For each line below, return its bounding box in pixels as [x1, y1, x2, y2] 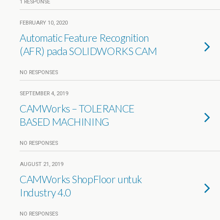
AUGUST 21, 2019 [20, 161, 63, 167]
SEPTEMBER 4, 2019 [20, 90, 68, 97]
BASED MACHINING [20, 115, 109, 128]
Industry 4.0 [20, 186, 71, 198]
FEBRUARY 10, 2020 [20, 20, 68, 26]
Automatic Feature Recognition [20, 31, 149, 44]
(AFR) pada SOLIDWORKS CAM [20, 45, 157, 57]
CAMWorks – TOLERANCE [20, 102, 135, 114]
